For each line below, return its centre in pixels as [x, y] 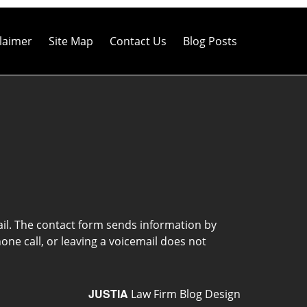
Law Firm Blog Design [184, 294]
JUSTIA [108, 293]
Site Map [71, 41]
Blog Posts [210, 41]
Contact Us [138, 41]
